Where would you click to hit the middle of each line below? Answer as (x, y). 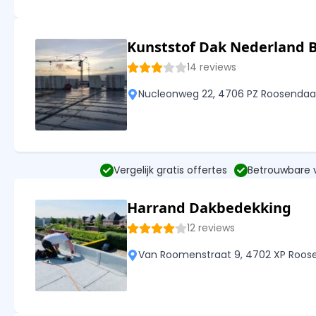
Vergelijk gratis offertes (170, 170)
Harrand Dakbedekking (209, 208)
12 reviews (211, 228)
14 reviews (212, 67)
